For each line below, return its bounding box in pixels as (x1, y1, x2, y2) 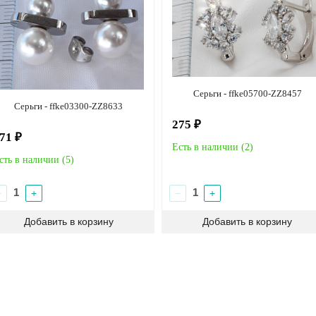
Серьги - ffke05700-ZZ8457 (193, 87, 302, 99)
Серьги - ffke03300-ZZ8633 (14, 100, 123, 111)
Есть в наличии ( (171, 141, 245, 152)
